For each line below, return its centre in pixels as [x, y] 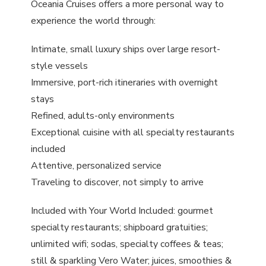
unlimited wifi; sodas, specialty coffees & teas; [127, 244]
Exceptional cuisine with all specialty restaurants [133, 133]
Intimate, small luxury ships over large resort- [126, 50]
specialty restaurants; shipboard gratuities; [120, 228]
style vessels [60, 66]
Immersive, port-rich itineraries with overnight [125, 83]
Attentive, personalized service [96, 166]
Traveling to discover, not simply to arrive [118, 183]
